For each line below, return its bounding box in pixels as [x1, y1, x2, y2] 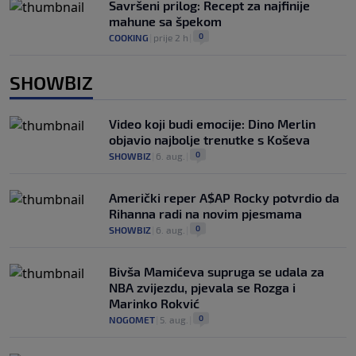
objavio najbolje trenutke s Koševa [109, 131, 310, 147]
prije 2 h [153, 31, 188, 43]
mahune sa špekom [109, 13, 222, 29]
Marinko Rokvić [109, 295, 199, 311]
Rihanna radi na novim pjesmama [109, 205, 302, 221]
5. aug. [160, 313, 188, 325]
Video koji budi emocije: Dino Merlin [109, 115, 315, 131]
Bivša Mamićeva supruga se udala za [109, 263, 324, 279]
